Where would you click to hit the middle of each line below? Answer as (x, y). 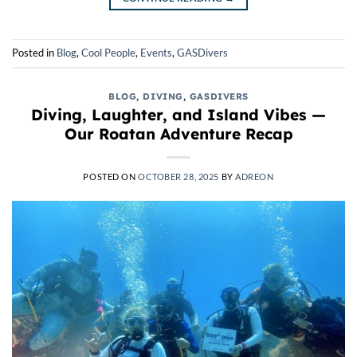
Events (156, 53)
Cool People (108, 53)
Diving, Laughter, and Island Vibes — (178, 115)
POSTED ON (110, 177)
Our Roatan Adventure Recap (178, 134)
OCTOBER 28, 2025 (178, 177)
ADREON (255, 177)
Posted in (34, 53)
